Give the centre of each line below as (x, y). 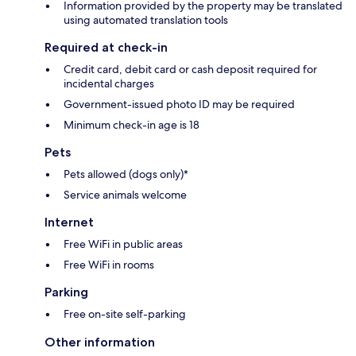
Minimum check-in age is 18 (132, 125)
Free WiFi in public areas (123, 244)
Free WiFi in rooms (109, 265)
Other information (100, 342)
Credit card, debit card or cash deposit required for (190, 70)
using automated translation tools (146, 20)
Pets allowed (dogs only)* (126, 174)
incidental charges (109, 84)
